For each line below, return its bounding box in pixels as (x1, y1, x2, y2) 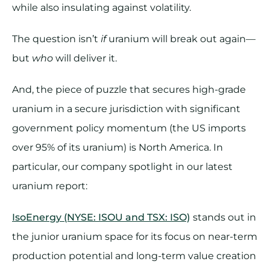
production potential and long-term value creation (12, 250, 256, 262)
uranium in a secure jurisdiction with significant (12, 103, 240, 115)
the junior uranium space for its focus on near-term (12, 231, 257, 243)
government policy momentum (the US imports (12, 122, 246, 134)
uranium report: (12, 180, 87, 192)
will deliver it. (53, 52, 117, 64)
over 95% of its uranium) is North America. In (12, 142, 223, 154)
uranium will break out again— (106, 33, 256, 45)
